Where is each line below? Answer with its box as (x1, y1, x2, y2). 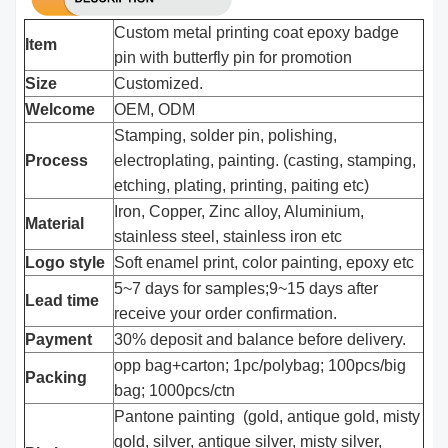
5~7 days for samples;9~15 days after (114, 279, 379, 297)
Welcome (25, 100, 96, 118)
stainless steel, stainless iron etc (114, 227, 343, 245)
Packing (25, 368, 88, 386)
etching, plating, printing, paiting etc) (114, 176, 370, 194)
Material (25, 214, 85, 232)
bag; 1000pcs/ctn (114, 381, 236, 399)
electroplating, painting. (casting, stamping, (114, 151, 417, 169)
